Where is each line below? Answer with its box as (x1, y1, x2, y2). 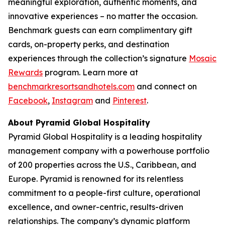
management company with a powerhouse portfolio (8, 145, 209, 156)
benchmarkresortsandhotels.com (8, 81, 135, 91)
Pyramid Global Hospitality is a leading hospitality (8, 131, 202, 142)
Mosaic (189, 53, 216, 63)
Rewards (8, 67, 43, 77)
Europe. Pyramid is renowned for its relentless (8, 173, 183, 184)
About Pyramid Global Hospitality (8, 117, 150, 128)
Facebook (8, 95, 48, 105)
